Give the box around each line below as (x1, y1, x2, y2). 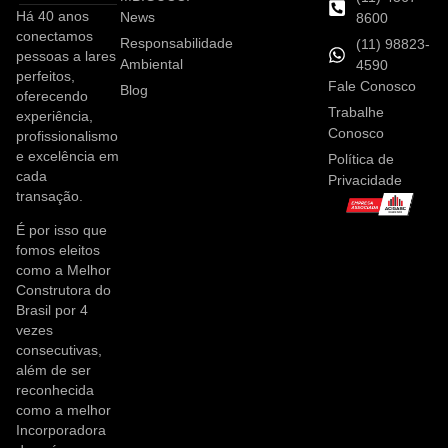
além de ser (16, 363, 91, 379)
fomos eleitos (16, 243, 100, 259)
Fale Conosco (328, 77, 416, 94)
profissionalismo (16, 128, 118, 144)
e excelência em (16, 148, 119, 164)
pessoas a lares (16, 48, 116, 64)
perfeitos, (16, 68, 75, 84)
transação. (16, 188, 87, 204)
